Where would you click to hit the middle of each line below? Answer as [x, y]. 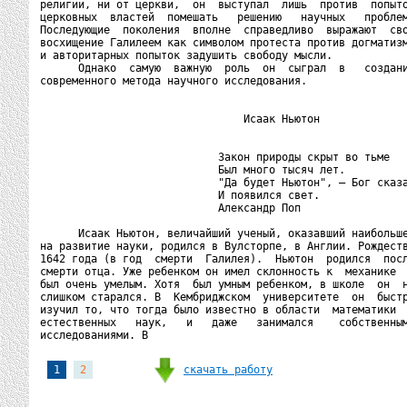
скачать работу [228, 369]
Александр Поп [170, 208]
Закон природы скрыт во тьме [215, 157]
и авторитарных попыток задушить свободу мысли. [186, 55]
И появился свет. [180, 195]
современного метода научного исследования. [174, 81]
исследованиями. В [97, 335]
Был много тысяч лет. [193, 170]
